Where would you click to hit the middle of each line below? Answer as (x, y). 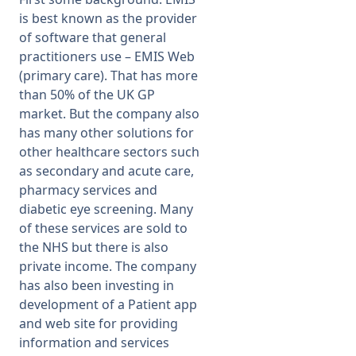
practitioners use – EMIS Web (107, 56)
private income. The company (108, 266)
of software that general (93, 37)
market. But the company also (109, 114)
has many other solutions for (106, 133)
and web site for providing (99, 323)
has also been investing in (97, 285)
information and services (94, 342)
